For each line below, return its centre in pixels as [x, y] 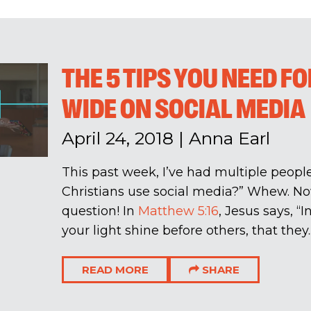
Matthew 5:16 [178, 211]
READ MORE [115, 269]
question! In [100, 211]
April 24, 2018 [117, 138]
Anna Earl [229, 138]
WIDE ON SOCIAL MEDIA [183, 109]
